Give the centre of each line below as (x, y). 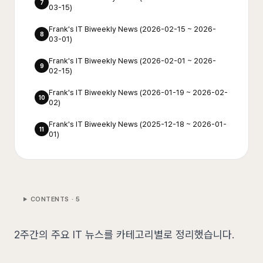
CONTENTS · (53, 199)
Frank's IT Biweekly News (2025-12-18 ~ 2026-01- (138, 124)
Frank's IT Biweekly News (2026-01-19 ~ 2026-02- (138, 92)
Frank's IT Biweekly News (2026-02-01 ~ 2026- (132, 61)
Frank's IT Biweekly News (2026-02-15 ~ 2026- (132, 29)
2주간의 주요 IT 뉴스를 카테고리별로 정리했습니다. (124, 235)
